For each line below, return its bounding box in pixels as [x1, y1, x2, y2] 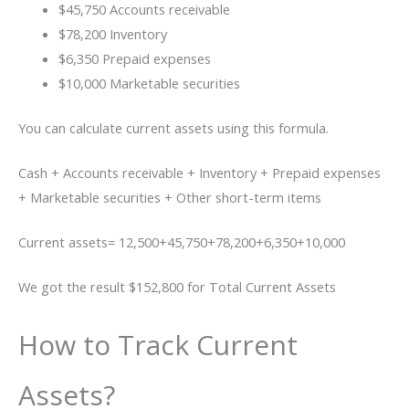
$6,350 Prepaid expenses [58, 49, 211, 68]
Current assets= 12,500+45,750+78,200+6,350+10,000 [18, 232, 345, 251]
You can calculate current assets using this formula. [18, 119, 329, 138]
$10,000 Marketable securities [58, 74, 240, 93]
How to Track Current [18, 325, 298, 363]
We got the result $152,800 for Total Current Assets [18, 277, 336, 296]
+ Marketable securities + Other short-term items [18, 188, 321, 207]
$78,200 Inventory [58, 25, 167, 44]
